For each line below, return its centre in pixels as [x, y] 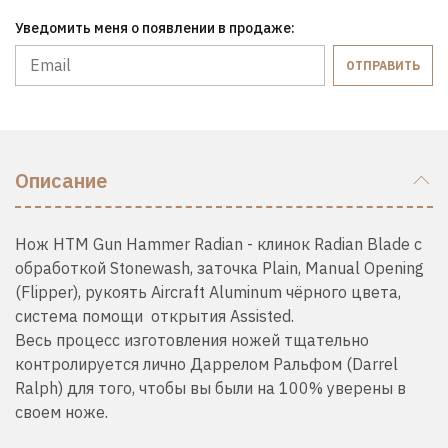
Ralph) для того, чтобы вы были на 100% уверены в [210, 387]
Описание [61, 180]
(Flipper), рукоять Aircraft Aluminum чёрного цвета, [208, 291]
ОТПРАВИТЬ [383, 65]
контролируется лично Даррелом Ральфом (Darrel [206, 363]
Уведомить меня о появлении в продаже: [155, 27]
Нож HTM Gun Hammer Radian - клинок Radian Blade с [218, 243]
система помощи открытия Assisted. [154, 315]
